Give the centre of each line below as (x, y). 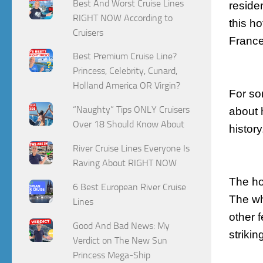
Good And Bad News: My (122, 226)
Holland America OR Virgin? (127, 86)
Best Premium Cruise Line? (125, 56)
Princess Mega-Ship (112, 255)
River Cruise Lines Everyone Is (131, 149)
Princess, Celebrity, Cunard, (125, 71)
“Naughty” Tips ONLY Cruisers (131, 110)
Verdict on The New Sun (120, 240)
